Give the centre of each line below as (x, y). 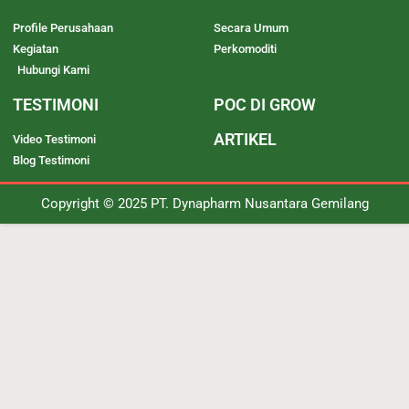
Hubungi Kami (53, 70)
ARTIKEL (245, 140)
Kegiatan (36, 49)
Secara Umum (251, 28)
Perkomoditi (245, 49)
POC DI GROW (265, 105)
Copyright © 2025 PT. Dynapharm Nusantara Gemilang (204, 204)
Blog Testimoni (51, 161)
